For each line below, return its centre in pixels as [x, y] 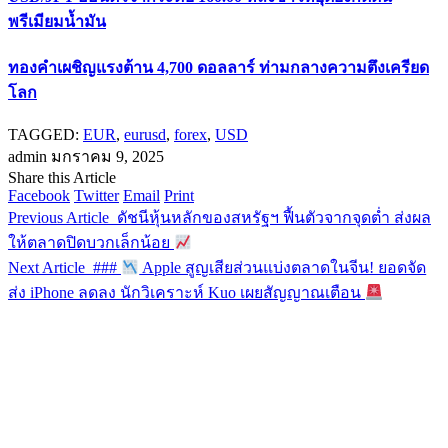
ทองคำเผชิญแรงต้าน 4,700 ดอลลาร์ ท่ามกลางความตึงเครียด [218, 68]
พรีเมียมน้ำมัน [57, 21]
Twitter [96, 196]
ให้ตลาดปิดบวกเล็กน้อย [91, 243]
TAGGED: [43, 135]
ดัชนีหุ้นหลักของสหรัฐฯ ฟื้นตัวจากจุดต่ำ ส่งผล [274, 218]
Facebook [39, 196]
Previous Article [58, 218]
